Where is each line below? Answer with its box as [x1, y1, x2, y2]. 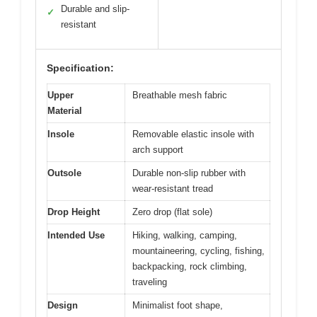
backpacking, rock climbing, [132, 260, 247, 272]
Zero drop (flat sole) [132, 206, 212, 217]
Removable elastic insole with [132, 128, 254, 139]
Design [47, 299, 78, 311]
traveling [132, 276, 167, 287]
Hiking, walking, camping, [132, 229, 237, 241]
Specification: [47, 62, 114, 74]
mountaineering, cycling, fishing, [132, 245, 265, 256]
